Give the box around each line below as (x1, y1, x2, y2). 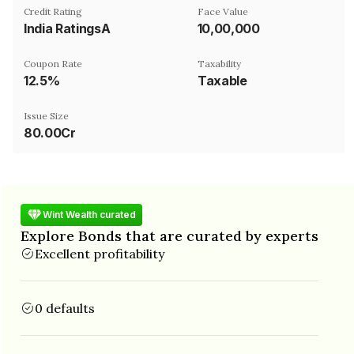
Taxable (198, 72, 247, 88)
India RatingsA (24, 20, 111, 36)
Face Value (198, 5, 248, 17)
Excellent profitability (35, 245, 164, 262)
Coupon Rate (24, 57, 82, 70)
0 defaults (35, 299, 95, 316)
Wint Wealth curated (43, 209, 136, 220)
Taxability (198, 57, 241, 70)
